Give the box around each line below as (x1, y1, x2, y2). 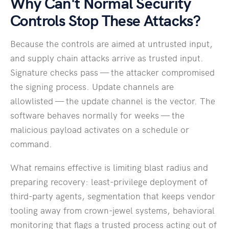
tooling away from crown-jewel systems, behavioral (10, 204, 215, 217)
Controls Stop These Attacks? (10, 9, 201, 31)
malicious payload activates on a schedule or (10, 123, 189, 136)
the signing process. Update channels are (10, 80, 174, 93)
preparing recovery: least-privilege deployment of (10, 175, 208, 188)
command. (10, 138, 52, 150)
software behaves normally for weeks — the (10, 109, 185, 122)
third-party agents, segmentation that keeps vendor (10, 190, 215, 202)
